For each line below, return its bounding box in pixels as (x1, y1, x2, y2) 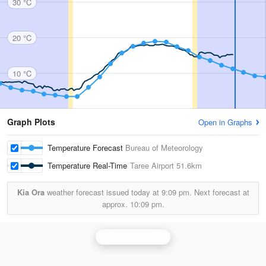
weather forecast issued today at (44, 186, 161, 198)
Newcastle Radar (103, 231, 163, 242)
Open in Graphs (198, 116, 252, 128)
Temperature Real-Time (47, 160, 130, 171)
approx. (102, 198, 130, 210)
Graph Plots (7, 116, 55, 128)
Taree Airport (130, 160, 174, 171)
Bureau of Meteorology (125, 142, 203, 153)
